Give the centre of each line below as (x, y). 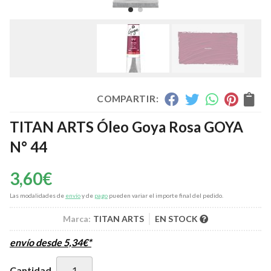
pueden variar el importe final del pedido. (165, 196)
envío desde (37, 243)
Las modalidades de (38, 196)
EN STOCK (177, 219)
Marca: (77, 219)
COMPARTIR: (128, 99)
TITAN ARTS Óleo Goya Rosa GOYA (126, 127)
